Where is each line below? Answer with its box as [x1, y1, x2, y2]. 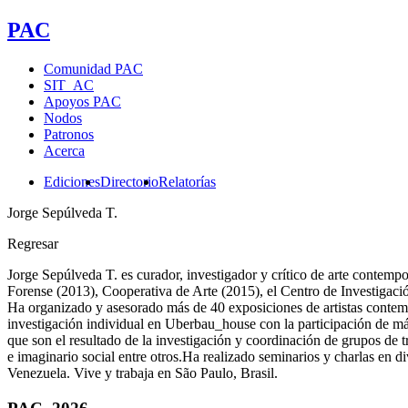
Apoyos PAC [44, 93, 121, 109]
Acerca [44, 142, 85, 158]
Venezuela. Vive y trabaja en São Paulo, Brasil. [7, 364, 278, 381]
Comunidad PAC [44, 60, 143, 76]
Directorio [100, 173, 158, 189]
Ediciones [44, 173, 100, 189]
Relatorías [158, 173, 216, 189]
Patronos [44, 126, 94, 142]
